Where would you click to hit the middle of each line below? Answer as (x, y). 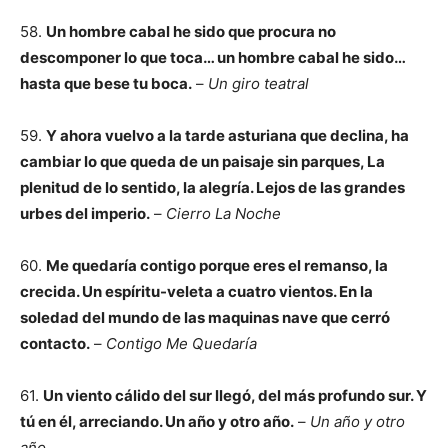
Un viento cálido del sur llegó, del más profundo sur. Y (235, 395)
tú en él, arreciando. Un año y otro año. (157, 421)
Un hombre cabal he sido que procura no (191, 31)
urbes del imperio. (85, 213)
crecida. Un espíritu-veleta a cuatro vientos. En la (196, 291)
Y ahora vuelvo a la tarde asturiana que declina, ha (227, 135)
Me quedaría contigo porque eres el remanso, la (217, 265)
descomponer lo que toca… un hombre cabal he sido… (212, 57)
